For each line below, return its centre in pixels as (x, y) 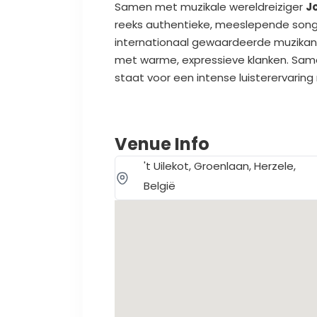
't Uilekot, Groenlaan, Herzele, (220, 166)
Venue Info (162, 144)
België (160, 185)
